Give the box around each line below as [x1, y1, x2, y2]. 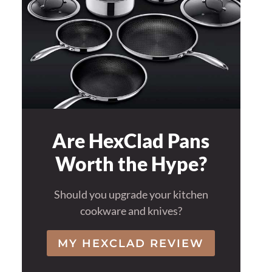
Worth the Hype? [55, 152, 207, 176]
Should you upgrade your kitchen [53, 188, 208, 202]
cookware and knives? [80, 204, 182, 218]
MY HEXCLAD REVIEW [58, 236, 205, 250]
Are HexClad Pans [52, 129, 210, 153]
